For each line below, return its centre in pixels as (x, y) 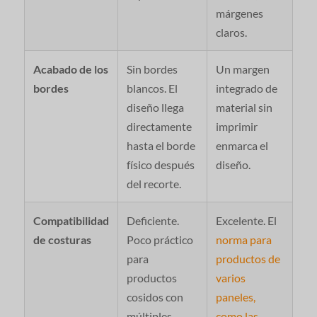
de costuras (62, 240)
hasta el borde (161, 146)
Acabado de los (70, 69)
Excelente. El (246, 221)
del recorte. (154, 184)
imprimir (236, 127)
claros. (231, 33)
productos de (248, 259)
